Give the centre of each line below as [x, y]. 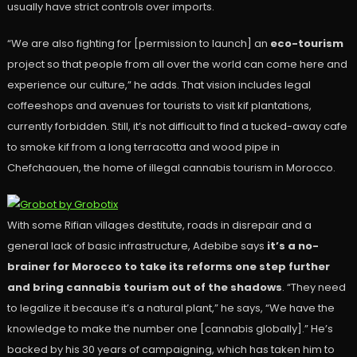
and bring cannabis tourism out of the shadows [144, 287]
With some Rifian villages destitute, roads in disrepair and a [159, 225]
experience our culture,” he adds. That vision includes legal [159, 84]
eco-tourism [306, 43]
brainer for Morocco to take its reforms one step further [168, 266]
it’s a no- [292, 245]
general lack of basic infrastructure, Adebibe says [137, 245]
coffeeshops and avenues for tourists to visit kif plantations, [159, 105]
